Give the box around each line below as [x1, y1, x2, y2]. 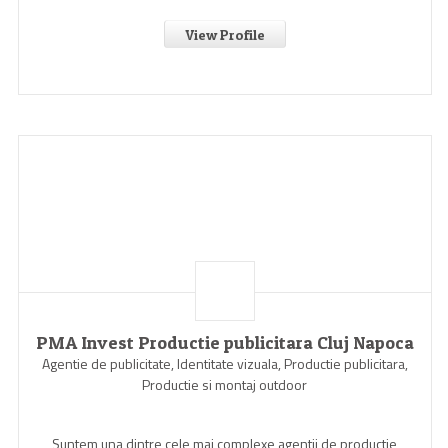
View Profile [184, 26, 265, 43]
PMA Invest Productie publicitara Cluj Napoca [35, 332, 414, 353]
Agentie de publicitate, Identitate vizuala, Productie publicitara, [41, 353, 408, 374]
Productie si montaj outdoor [142, 374, 308, 395]
